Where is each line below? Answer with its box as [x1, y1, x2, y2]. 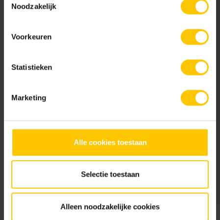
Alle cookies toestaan [73, 137, 147, 146]
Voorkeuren [11, 32, 52, 41]
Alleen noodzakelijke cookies [60, 202, 160, 211]
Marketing [11, 93, 46, 102]
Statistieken [11, 62, 53, 71]
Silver [46, 143, 64, 152]
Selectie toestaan [81, 170, 139, 179]
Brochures [7, 173, 51, 187]
